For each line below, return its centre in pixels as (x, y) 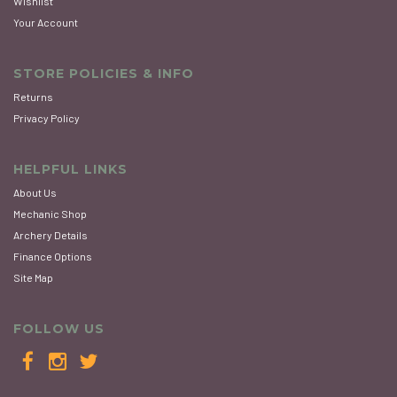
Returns (33, 97)
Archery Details (51, 235)
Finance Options (53, 257)
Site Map (33, 278)
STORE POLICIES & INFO (104, 74)
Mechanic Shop (50, 214)
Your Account (46, 23)
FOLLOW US (59, 329)
